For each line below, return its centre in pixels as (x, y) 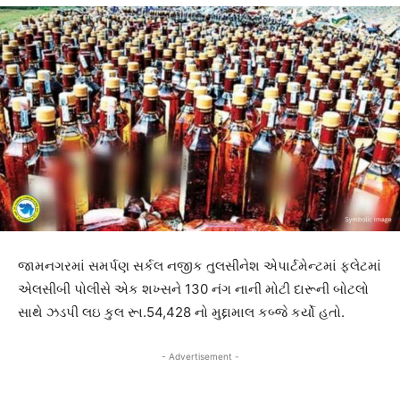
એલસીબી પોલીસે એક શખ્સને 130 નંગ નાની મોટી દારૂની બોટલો (193, 289)
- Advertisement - (200, 357)
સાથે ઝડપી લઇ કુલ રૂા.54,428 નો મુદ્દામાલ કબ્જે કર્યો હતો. (181, 312)
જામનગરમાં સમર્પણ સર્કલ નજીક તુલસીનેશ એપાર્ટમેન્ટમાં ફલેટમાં (200, 266)
